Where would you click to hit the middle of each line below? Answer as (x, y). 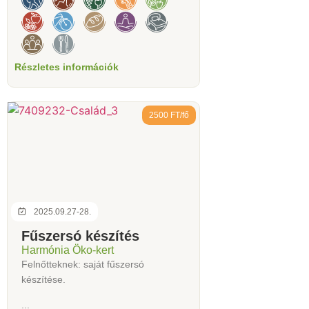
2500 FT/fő (169, 116)
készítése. (43, 280)
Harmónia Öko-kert (68, 250)
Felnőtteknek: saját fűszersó (83, 265)
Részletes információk (67, 67)
